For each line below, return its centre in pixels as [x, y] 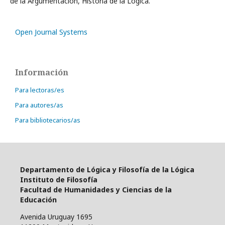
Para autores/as [39, 105]
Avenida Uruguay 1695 [56, 216]
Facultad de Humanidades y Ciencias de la [96, 189]
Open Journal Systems [51, 32]
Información [42, 72]
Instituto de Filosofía [59, 179]
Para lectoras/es [40, 90]
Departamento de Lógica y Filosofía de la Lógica [107, 169]
